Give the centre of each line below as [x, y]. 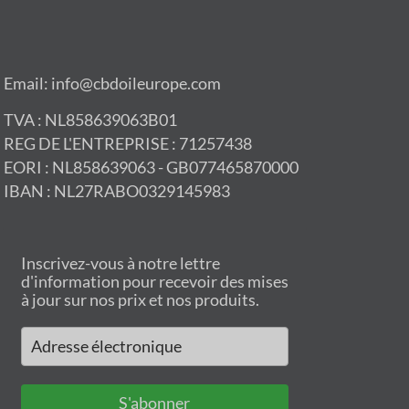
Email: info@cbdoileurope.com [112, 83]
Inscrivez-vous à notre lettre [120, 262]
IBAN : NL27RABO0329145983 [118, 192]
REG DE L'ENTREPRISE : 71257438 [127, 144]
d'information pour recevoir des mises [154, 281]
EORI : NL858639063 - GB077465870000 [151, 168]
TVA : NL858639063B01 [90, 121]
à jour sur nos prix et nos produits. [140, 299]
